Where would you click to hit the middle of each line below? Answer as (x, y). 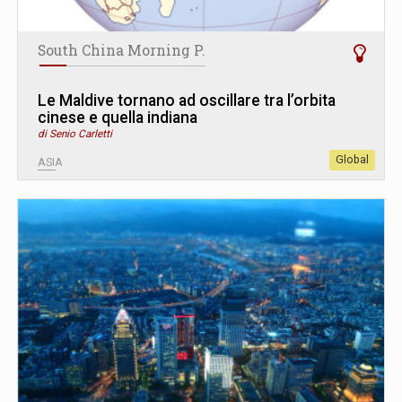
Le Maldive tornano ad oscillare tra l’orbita (187, 100)
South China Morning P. (122, 50)
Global (352, 159)
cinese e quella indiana (118, 117)
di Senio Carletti (75, 133)
